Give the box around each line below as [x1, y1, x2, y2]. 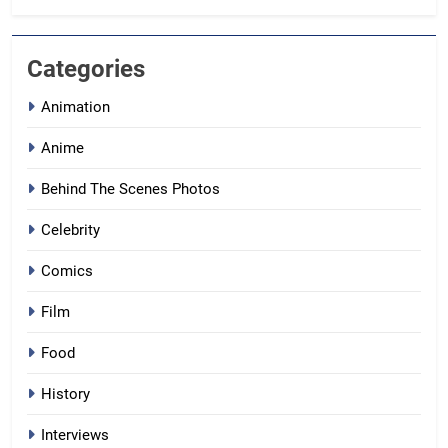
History [41, 384, 90, 403]
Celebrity [41, 220, 100, 239]
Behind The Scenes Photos [41, 179, 220, 198]
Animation [41, 97, 110, 116]
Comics [41, 261, 93, 280]
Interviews [41, 425, 109, 444]
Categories [27, 54, 145, 83]
